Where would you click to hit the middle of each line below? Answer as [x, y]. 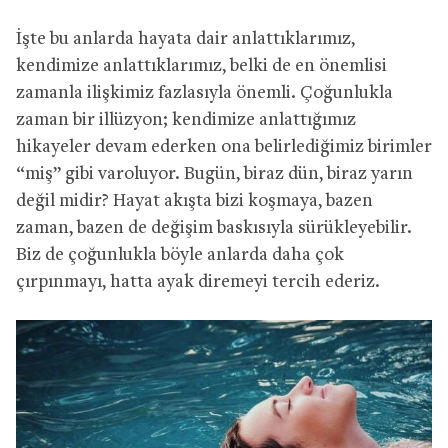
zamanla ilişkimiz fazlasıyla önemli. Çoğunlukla [204, 93]
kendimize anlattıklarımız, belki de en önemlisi [201, 66]
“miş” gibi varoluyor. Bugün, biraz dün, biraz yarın [214, 174]
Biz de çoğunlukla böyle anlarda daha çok [180, 255]
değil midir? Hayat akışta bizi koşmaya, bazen [194, 201]
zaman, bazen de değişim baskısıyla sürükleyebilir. [214, 228]
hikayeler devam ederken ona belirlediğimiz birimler [224, 147]
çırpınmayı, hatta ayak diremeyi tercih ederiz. [198, 282]
